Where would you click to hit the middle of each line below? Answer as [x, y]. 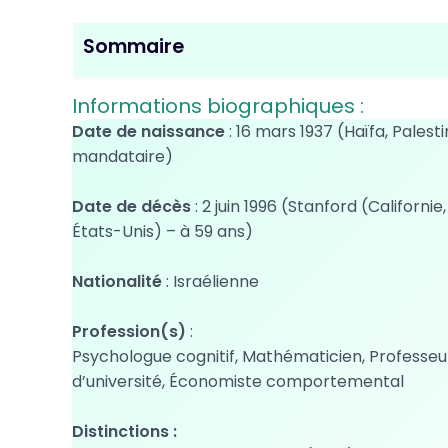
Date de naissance [148, 131]
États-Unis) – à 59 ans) [162, 231]
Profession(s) [129, 331]
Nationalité [117, 281]
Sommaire [133, 47]
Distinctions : [124, 431]
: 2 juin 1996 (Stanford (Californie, [318, 206]
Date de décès [131, 206]
